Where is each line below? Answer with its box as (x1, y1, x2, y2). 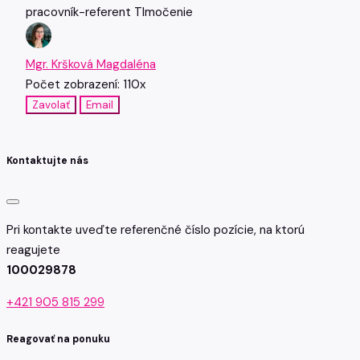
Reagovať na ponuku (6, 332, 110, 346)
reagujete (6, 241, 60, 258)
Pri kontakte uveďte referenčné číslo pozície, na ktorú (6, 221, 305, 238)
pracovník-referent (26, 4, 134, 21)
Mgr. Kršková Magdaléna (26, 56, 156, 73)
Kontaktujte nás (6, 154, 88, 168)
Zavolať (32, 98, 70, 112)
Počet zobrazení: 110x (26, 76, 145, 93)
